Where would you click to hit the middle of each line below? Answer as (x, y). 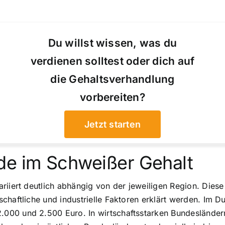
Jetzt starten (113, 124)
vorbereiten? (113, 97)
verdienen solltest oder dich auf (113, 61)
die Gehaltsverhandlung (113, 79)
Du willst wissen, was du (113, 43)
